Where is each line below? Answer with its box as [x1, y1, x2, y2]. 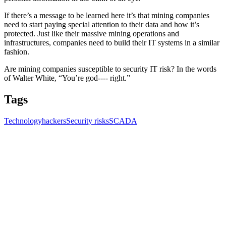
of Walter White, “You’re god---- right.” [4, 73, 130, 82]
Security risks [66, 116, 109, 125]
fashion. [4, 47, 29, 56]
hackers [42, 116, 66, 125]
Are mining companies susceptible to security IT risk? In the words [4, 64, 216, 73]
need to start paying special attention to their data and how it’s [4, 20, 199, 29]
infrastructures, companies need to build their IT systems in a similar [4, 38, 219, 47]
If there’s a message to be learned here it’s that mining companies [4, 11, 209, 20]
